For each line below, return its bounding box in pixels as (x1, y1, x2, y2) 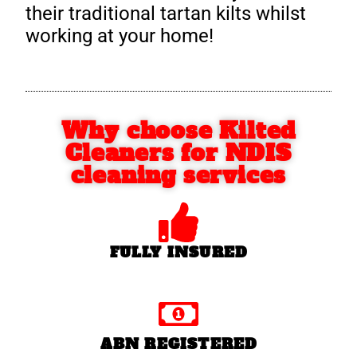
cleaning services (70, 160, 287, 191)
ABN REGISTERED (100, 334, 257, 355)
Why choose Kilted (61, 116, 296, 147)
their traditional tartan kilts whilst (25, 2, 307, 25)
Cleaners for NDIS (65, 138, 292, 169)
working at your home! (25, 25, 214, 48)
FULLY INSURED (109, 242, 248, 263)
